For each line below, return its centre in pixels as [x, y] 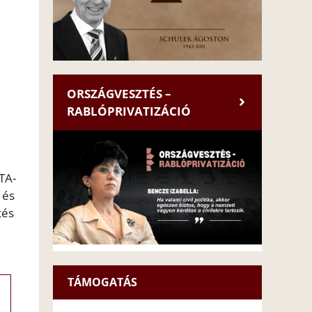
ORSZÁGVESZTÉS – [119, 93]
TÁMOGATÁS [102, 282]
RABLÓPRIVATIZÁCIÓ [129, 111]
